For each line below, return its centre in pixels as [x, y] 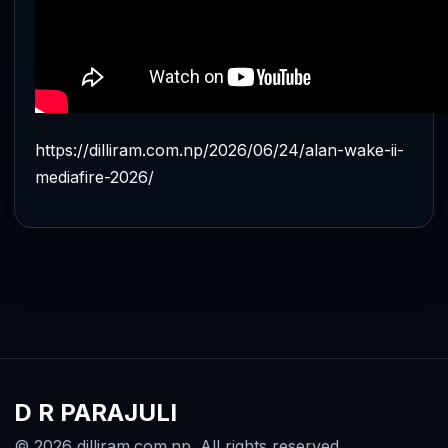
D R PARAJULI [95, 412]
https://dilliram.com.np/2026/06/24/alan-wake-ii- [219, 149]
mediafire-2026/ [94, 176]
